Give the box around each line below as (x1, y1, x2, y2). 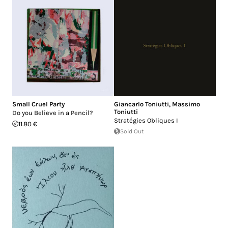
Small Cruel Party (12, 100, 65, 108)
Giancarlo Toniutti (114, 100, 169, 108)
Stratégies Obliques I (114, 116, 178, 124)
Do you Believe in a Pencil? (12, 108, 93, 117)
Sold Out (120, 127, 144, 135)
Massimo (172, 100, 200, 108)
